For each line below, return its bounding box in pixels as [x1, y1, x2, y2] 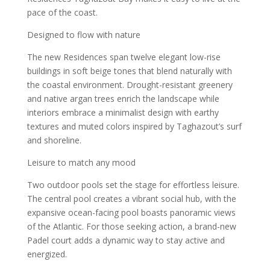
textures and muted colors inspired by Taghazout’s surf [27, 121, 242, 132]
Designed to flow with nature [27, 29, 140, 40]
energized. [27, 248, 67, 260]
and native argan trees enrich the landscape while [27, 93, 219, 104]
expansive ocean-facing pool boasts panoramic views [27, 207, 236, 218]
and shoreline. [27, 134, 81, 146]
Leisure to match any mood [27, 157, 136, 168]
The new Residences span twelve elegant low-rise [27, 51, 221, 63]
